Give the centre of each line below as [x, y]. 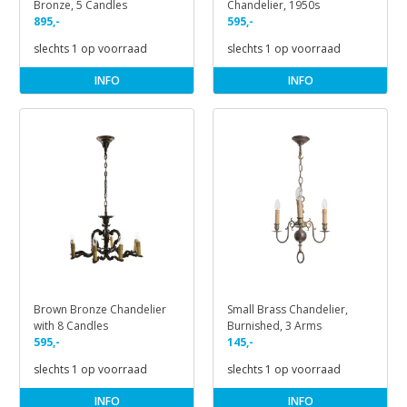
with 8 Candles [71, 326]
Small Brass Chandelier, [288, 310]
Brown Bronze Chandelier [100, 310]
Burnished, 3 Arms [274, 326]
